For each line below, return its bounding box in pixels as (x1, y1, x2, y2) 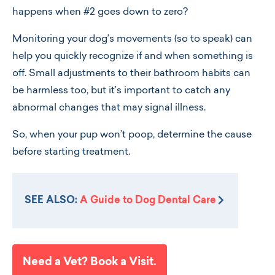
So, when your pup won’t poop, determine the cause (12, 130, 252, 140)
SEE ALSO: (25, 196, 80, 206)
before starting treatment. (12, 147, 130, 157)
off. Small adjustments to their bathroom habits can (12, 69, 250, 79)
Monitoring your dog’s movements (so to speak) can (12, 34, 252, 44)
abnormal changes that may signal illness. (12, 103, 206, 113)
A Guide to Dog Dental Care (80, 196, 216, 206)
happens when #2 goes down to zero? (12, 7, 188, 17)
